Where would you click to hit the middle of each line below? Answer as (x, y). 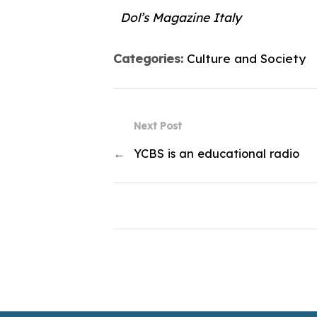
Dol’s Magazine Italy (181, 18)
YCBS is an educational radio (217, 154)
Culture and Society (246, 59)
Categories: (150, 59)
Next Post (158, 126)
